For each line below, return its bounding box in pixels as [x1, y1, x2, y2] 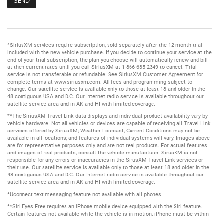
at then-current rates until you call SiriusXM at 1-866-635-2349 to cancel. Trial [7, 64, 197, 70]
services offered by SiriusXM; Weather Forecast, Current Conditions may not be [7, 127, 200, 134]
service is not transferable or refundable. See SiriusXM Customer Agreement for [7, 71, 203, 78]
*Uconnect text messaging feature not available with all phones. [7, 191, 163, 197]
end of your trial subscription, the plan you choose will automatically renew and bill [7, 56, 208, 63]
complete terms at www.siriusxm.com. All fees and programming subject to [7, 78, 192, 85]
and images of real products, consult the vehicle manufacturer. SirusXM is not [7, 149, 197, 156]
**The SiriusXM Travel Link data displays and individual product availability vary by [7, 112, 208, 119]
